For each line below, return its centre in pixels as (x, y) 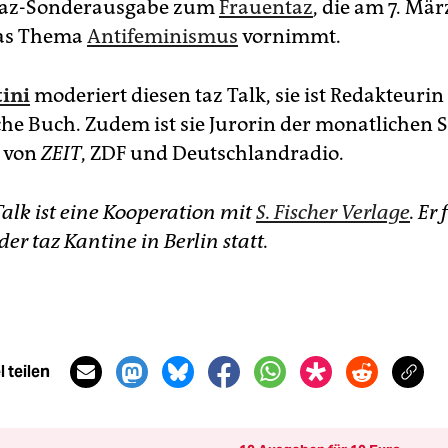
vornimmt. (289, 35)
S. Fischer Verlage (333, 211)
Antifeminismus (162, 35)
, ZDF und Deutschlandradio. (212, 152)
